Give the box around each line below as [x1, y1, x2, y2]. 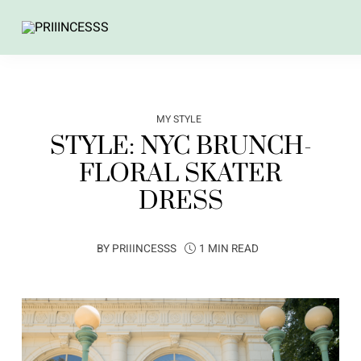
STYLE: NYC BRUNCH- [49, 131, 312, 162]
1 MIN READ [199, 241, 259, 257]
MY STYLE [156, 112, 201, 127]
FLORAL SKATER [79, 158, 282, 189]
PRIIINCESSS [112, 241, 176, 257]
